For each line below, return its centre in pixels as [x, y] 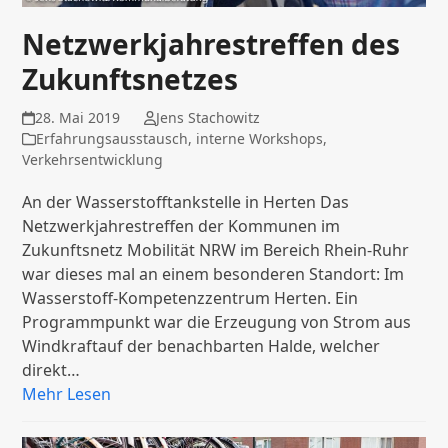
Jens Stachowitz [207, 117]
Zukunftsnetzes [130, 78]
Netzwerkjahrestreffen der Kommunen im [181, 225]
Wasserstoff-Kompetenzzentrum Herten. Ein [190, 297]
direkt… [51, 369]
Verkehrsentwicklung [93, 159]
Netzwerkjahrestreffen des [211, 43]
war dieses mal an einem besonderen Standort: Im [213, 273]
